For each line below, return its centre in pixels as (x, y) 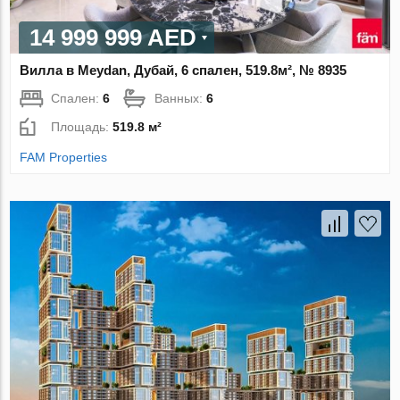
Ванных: (181, 98)
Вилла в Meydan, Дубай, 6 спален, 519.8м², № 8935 (183, 70)
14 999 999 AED (113, 37)
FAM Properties (64, 157)
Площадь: (82, 126)
